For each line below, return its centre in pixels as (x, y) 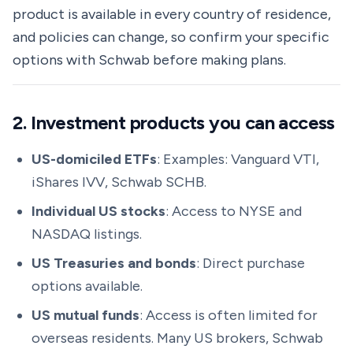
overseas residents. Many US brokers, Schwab (177, 338)
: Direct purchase (251, 263)
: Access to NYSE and (234, 211)
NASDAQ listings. (87, 234)
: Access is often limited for (229, 315)
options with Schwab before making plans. (149, 60)
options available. (87, 286)
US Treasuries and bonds (114, 263)
